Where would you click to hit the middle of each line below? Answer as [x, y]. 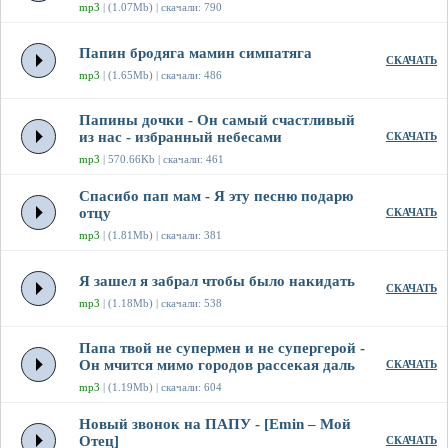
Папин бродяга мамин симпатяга [195, 53]
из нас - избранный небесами [180, 137]
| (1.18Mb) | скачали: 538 [161, 303]
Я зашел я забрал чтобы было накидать [217, 281]
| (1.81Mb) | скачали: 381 [161, 235]
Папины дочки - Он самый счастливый [217, 120]
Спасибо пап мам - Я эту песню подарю [216, 196]
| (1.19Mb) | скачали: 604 [161, 387]
